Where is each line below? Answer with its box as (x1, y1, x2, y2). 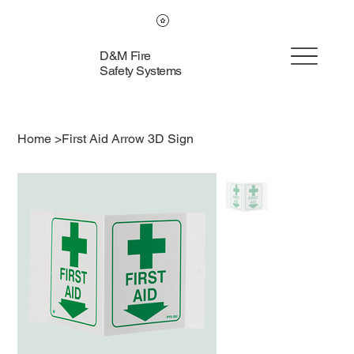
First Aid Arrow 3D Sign (62, 130, 194, 146)
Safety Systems (100, 62, 182, 78)
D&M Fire (100, 47, 151, 63)
